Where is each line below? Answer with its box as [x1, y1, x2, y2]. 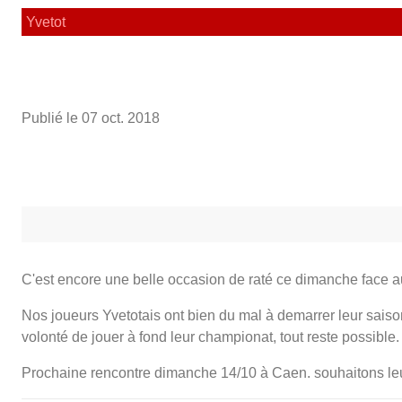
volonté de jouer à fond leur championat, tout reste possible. [22, 328, 399, 345]
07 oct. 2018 [82, 109, 160, 126]
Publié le [22, 109, 82, 126]
